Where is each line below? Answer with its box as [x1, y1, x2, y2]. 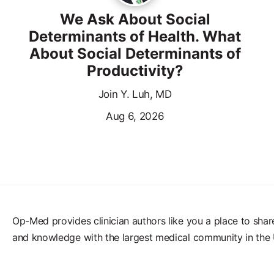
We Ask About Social [59, 10, 210, 29]
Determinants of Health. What [29, 28, 242, 46]
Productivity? [86, 62, 183, 80]
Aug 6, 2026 [105, 110, 165, 123]
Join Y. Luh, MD [98, 88, 172, 101]
